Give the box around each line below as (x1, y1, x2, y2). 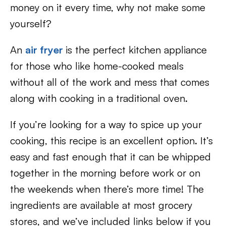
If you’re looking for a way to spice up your (10, 118, 202, 131)
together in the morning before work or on (10, 166, 200, 180)
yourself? (10, 17, 51, 30)
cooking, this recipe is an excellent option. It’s (10, 134, 213, 147)
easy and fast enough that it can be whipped (10, 150, 211, 163)
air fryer (25, 43, 66, 56)
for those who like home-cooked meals (10, 60, 184, 73)
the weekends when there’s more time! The (10, 183, 204, 196)
